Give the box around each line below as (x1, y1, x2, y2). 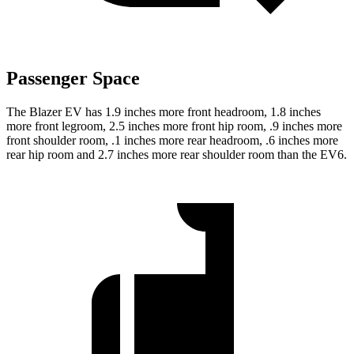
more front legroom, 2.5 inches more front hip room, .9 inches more (6, 119, 342, 134)
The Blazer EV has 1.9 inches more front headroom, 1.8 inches (6, 105, 321, 119)
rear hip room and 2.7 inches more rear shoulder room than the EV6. (6, 148, 347, 162)
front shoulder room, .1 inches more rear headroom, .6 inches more (6, 134, 338, 148)
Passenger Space (6, 68, 140, 89)
